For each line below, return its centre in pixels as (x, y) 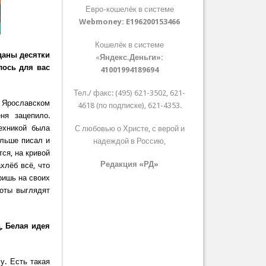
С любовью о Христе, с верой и (129, 129)
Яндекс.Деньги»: (132, 58)
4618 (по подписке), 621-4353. (129, 106)
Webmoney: (103, 22)
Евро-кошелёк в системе (129, 9)
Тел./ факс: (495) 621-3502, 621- (130, 93)
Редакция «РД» (130, 164)
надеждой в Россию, (130, 141)
